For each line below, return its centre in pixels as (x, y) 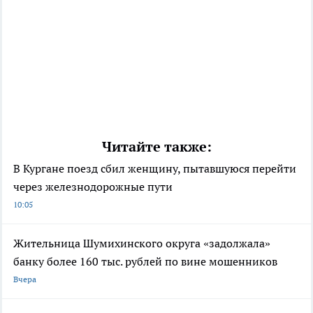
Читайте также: (156, 147)
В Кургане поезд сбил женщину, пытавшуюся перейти (155, 169)
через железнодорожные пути (93, 187)
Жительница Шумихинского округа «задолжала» (142, 243)
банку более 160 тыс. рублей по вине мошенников (145, 262)
